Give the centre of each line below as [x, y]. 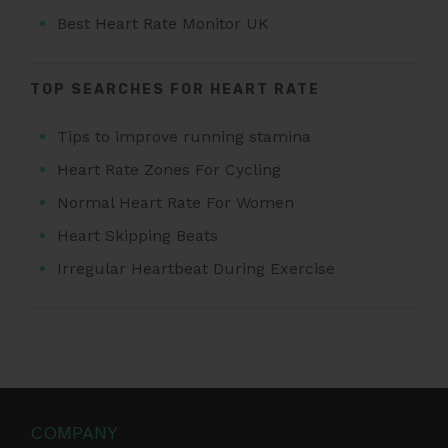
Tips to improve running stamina [184, 137]
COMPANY [74, 433]
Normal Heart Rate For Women [176, 203]
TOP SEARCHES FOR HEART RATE [175, 90]
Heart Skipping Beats [138, 236]
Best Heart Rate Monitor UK [163, 24]
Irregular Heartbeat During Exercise [196, 269]
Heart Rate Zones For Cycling [169, 170]
